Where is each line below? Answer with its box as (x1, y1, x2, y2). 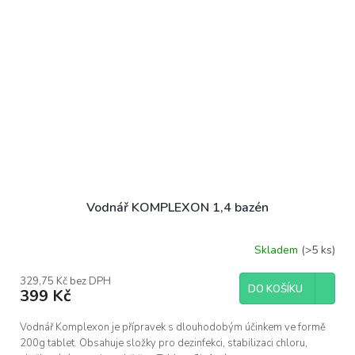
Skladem (254, 242, 301, 258)
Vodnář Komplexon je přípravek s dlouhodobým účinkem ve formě (20, 320, 326, 335)
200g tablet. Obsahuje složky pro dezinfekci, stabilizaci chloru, (20, 336, 307, 351)
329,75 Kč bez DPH (20, 274, 111, 289)
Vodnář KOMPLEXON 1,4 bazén (86, 199, 269, 217)
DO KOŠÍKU (248, 282, 303, 297)
